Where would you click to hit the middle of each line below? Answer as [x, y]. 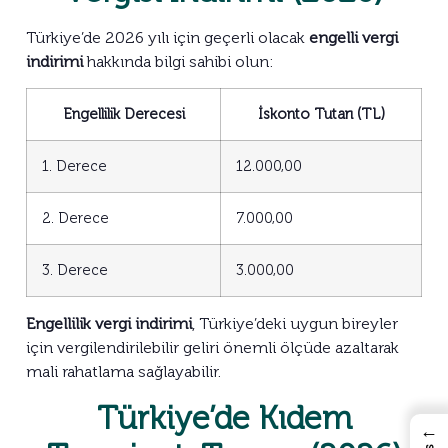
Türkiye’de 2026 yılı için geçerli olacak [167, 37]
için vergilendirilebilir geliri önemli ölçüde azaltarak [212, 348]
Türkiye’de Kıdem [224, 417]
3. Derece [75, 270]
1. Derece [74, 166]
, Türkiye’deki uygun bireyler [295, 324]
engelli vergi [353, 37]
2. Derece [75, 218]
